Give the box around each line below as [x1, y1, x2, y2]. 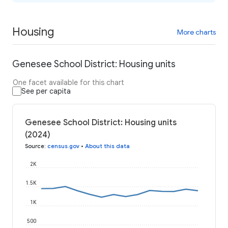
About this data [85, 142, 130, 150]
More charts [177, 27, 216, 37]
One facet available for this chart [13, 78, 124, 88]
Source [25, 142, 44, 150]
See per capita [21, 87, 71, 96]
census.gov [47, 142, 79, 150]
